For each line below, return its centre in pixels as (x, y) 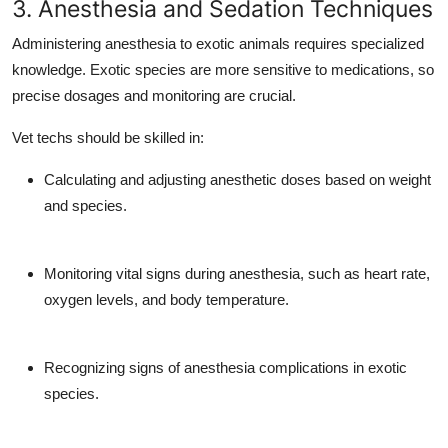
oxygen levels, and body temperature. (166, 299)
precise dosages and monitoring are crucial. (154, 95)
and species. (85, 205)
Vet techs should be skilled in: (108, 137)
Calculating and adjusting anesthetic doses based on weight (237, 179)
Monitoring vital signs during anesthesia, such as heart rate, (237, 273)
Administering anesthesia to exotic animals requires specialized (218, 43)
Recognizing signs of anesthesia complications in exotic (225, 367)
